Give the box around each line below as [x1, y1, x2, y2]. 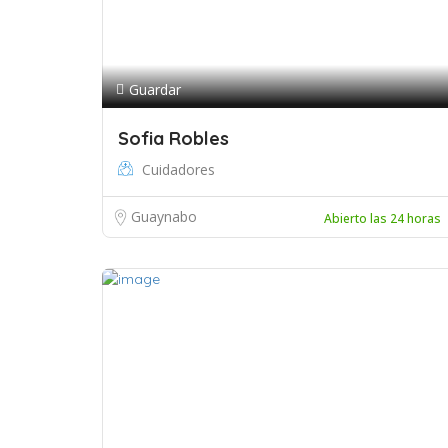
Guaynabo [131, 207, 197, 226]
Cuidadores [142, 160, 215, 179]
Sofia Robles [118, 127, 229, 150]
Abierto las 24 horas [324, 210, 441, 227]
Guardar [129, 80, 181, 99]
